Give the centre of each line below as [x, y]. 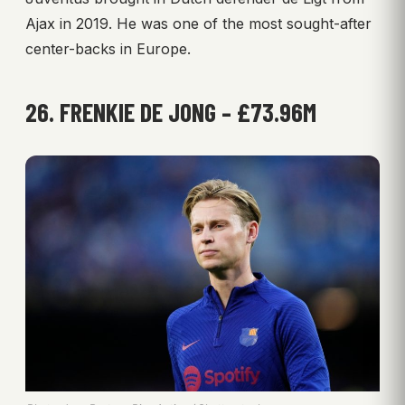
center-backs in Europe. [108, 48]
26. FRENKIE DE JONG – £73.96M [171, 112]
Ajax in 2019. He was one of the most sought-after [198, 23]
